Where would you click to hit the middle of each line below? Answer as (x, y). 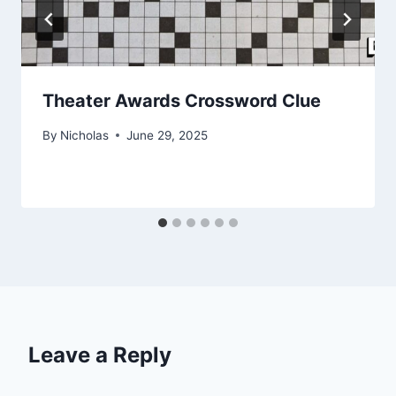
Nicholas (85, 135)
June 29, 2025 (168, 135)
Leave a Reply (100, 354)
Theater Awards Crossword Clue (182, 101)
